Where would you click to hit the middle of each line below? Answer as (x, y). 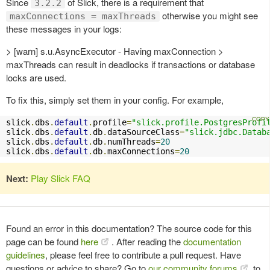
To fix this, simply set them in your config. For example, (115, 99)
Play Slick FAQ (61, 178)
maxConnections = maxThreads (83, 16)
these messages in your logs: (64, 28)
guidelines (26, 254)
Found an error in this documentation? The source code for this (129, 228)
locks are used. (36, 77)
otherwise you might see (209, 15)
